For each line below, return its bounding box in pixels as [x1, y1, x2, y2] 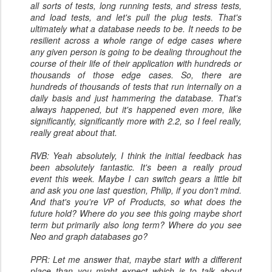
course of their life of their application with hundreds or [30, 57, 242, 69]
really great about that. [30, 126, 117, 138]
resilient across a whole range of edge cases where [30, 34, 242, 46]
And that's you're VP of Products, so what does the [30, 195, 242, 208]
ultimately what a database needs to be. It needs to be [30, 22, 242, 35]
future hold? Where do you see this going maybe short [30, 207, 242, 219]
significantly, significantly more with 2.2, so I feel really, [30, 115, 242, 127]
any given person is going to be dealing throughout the [30, 46, 242, 58]
